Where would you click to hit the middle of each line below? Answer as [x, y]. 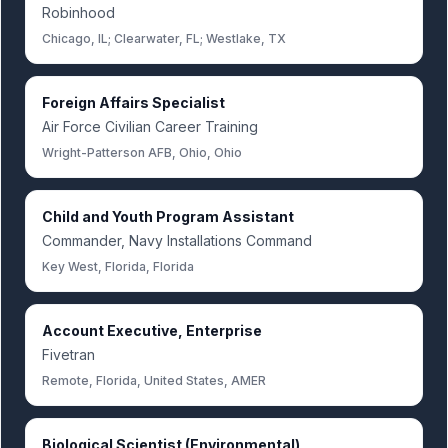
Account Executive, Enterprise [152, 330]
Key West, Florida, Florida [118, 266]
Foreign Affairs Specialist [133, 102]
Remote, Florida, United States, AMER [154, 380]
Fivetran [68, 354]
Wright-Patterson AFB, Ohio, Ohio [142, 152]
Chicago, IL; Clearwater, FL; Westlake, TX [164, 38]
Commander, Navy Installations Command [177, 240]
